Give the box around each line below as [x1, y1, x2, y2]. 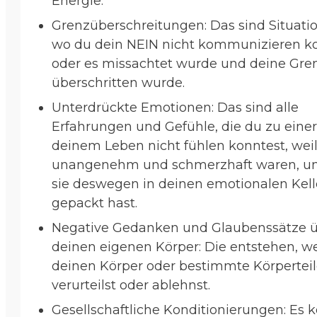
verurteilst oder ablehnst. [52, 277, 210, 293]
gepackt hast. [52, 195, 137, 211]
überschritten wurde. [52, 74, 185, 91]
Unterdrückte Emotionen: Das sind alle [52, 99, 299, 115]
